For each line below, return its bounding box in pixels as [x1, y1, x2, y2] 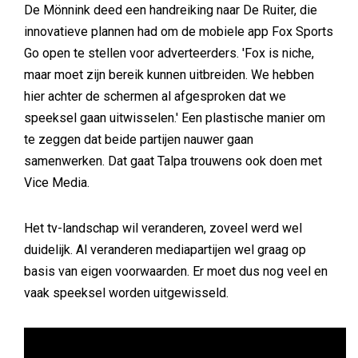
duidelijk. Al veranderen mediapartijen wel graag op [24, 242, 306, 257]
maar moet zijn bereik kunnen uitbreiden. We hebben [24, 67, 314, 82]
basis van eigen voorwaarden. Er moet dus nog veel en [24, 264, 328, 279]
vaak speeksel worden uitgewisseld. [24, 285, 229, 300]
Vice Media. [24, 175, 89, 190]
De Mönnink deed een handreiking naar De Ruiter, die [24, 2, 317, 18]
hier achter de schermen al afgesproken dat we [24, 89, 286, 104]
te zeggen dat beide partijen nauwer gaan [24, 132, 253, 147]
